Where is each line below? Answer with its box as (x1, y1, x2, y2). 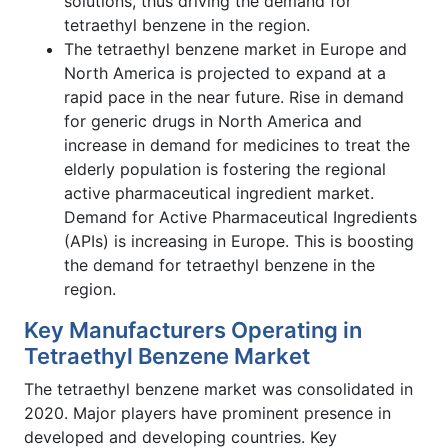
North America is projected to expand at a (64, 62, 386, 83)
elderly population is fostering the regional (64, 158, 386, 179)
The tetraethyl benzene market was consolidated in (24, 378, 413, 399)
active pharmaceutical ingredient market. (64, 182, 374, 203)
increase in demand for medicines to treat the (64, 134, 410, 155)
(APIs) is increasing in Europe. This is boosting (64, 230, 414, 251)
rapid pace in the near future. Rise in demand (64, 86, 404, 107)
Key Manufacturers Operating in (24, 316, 362, 343)
